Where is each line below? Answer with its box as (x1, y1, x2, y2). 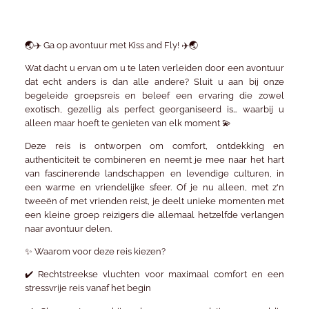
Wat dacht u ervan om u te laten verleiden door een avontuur (24, 63, 285, 74)
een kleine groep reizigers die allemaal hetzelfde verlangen (24, 210, 285, 221)
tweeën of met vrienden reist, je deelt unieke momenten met (24, 196, 285, 207)
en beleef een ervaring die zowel (119, 90, 285, 101)
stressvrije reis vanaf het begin (24, 283, 151, 294)
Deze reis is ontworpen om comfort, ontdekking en (24, 141, 285, 152)
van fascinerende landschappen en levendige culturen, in (24, 168, 285, 179)
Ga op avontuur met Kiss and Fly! (43, 40, 179, 51)
